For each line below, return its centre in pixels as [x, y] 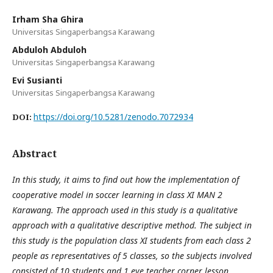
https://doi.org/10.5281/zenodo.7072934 [113, 116]
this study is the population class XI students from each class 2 [132, 240]
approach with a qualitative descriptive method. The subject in [132, 225]
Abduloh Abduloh [49, 49]
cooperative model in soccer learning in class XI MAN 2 [117, 194]
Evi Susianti [37, 80]
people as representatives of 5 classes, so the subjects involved [132, 255]
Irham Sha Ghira [48, 19]
